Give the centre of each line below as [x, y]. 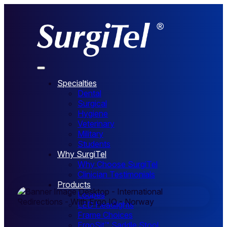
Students [94, 144]
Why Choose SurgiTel [118, 164]
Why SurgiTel [82, 154]
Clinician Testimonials [116, 175]
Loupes [91, 195]
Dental [89, 93]
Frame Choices [105, 215]
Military [90, 134]
